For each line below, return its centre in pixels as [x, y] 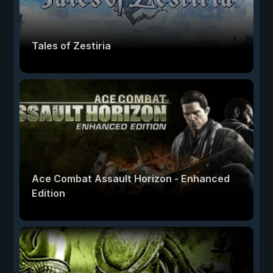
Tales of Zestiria [71, 46]
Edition [48, 193]
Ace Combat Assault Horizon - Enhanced [131, 179]
